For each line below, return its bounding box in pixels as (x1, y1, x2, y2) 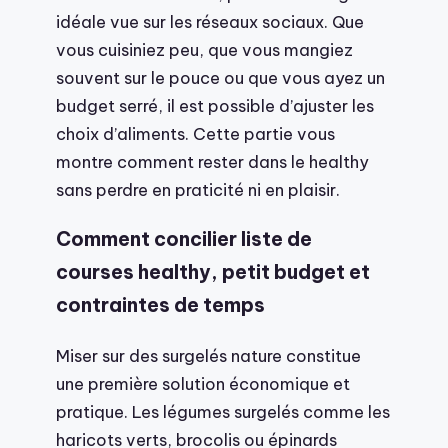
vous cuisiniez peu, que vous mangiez (56, 38, 353, 60)
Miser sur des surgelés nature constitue (56, 345, 361, 367)
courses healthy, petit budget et (56, 260, 370, 285)
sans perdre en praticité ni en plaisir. (56, 178, 340, 200)
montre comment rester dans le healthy (56, 150, 369, 172)
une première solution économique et (56, 373, 350, 395)
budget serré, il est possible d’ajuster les (56, 94, 374, 116)
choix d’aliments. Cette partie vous (56, 122, 335, 144)
